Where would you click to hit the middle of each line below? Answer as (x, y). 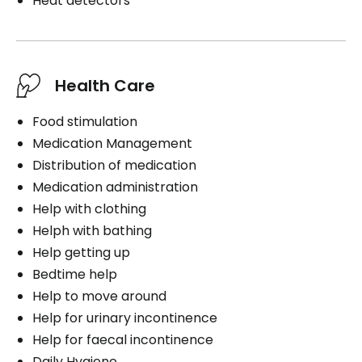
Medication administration (115, 187)
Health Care (105, 85)
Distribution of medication (114, 165)
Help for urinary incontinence (125, 318)
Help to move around (99, 296)
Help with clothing (89, 208)
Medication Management (112, 143)
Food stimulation (85, 121)
